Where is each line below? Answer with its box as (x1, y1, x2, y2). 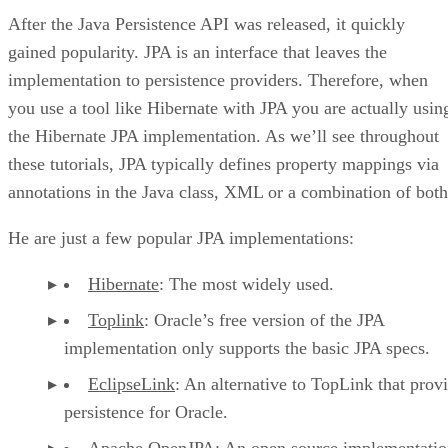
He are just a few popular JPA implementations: (8, 227, 354, 248)
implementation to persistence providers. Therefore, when (8, 69, 428, 90)
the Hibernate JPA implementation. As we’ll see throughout (8, 125, 439, 146)
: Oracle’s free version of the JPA (144, 309, 384, 330)
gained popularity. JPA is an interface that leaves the (8, 41, 387, 62)
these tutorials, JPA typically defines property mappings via (8, 153, 439, 174)
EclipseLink (88, 373, 175, 394)
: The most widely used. (159, 273, 334, 294)
